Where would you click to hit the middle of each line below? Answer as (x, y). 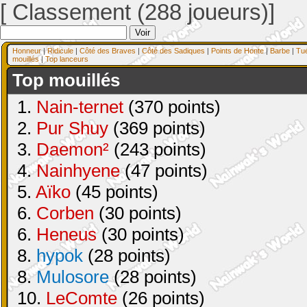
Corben (65, 213)
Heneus (66, 234)
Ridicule (60, 51)
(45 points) (114, 192)
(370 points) (172, 107)
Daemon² (73, 149)
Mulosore (73, 277)
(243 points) (158, 149)
